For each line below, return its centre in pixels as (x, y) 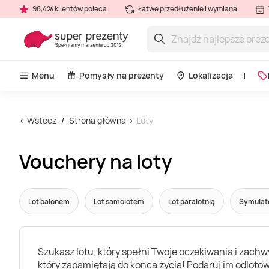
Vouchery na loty (96, 162)
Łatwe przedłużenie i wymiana (187, 9)
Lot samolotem (119, 201)
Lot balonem (49, 201)
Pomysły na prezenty (122, 75)
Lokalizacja (211, 75)
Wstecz (42, 120)
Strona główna (98, 120)
